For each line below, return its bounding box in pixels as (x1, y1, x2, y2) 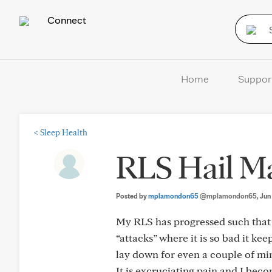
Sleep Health (40, 127, 87, 137)
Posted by (116, 191, 148, 200)
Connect (45, 13, 86, 26)
